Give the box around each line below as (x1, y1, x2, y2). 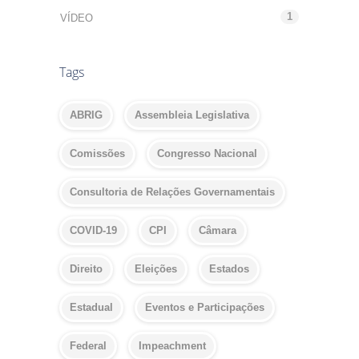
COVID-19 (70, 224, 117, 236)
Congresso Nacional (157, 147, 257, 159)
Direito (70, 262, 103, 275)
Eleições (135, 262, 177, 275)
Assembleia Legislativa (135, 108, 249, 121)
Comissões (70, 147, 125, 159)
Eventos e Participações (145, 301, 264, 313)
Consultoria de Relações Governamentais (70, 185, 275, 198)
